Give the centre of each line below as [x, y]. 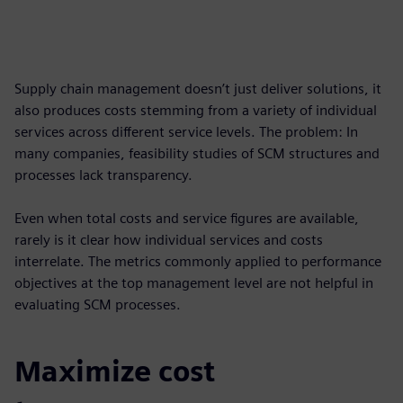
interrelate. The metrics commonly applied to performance [198, 261]
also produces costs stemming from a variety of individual [196, 110]
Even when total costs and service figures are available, [187, 218]
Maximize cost [115, 371]
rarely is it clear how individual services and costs [169, 240]
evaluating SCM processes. [98, 304]
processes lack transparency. [103, 175]
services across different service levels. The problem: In [186, 132]
